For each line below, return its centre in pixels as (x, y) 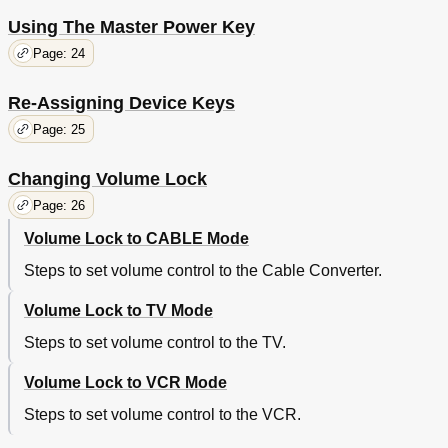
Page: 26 (59, 205)
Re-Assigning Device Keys (121, 103)
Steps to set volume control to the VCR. (162, 415)
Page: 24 (59, 53)
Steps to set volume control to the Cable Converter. (203, 271)
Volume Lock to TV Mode (118, 311)
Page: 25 (59, 129)
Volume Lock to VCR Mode (125, 383)
